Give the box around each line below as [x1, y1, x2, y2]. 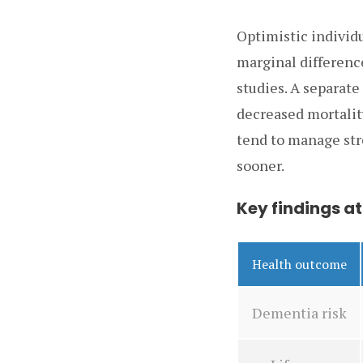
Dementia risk [251, 302, 347, 322]
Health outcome [251, 254, 347, 273]
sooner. [237, 155, 284, 175]
